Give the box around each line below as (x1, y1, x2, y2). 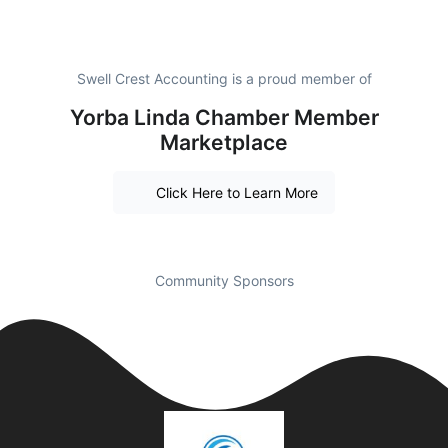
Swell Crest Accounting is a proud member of (76, 70, 372, 87)
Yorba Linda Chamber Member (69, 105, 379, 130)
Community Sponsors (154, 271, 294, 289)
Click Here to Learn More (155, 183, 318, 201)
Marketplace (160, 130, 288, 155)
